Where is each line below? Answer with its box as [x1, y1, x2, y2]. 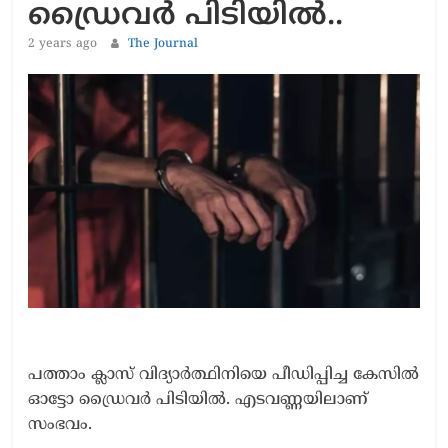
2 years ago [28, 36, 98, 52]
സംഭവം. [28, 415, 93, 436]
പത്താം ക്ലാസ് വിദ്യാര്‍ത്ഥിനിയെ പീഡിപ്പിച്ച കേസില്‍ [28, 365, 420, 386]
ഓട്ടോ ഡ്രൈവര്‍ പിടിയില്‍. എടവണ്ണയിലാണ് [28, 390, 369, 411]
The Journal [128, 36, 199, 52]
